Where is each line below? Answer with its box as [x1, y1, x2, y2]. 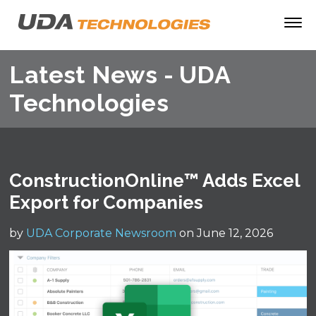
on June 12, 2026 [176, 226, 274, 240]
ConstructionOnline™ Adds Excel [9, 170, 300, 191]
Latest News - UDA [9, 61, 230, 89]
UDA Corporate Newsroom [26, 226, 177, 240]
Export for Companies [9, 192, 204, 213]
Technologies [9, 89, 169, 117]
